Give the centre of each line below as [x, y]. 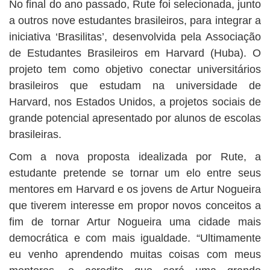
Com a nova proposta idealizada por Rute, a [135, 156]
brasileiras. [35, 134]
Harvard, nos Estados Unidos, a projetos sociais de [135, 102]
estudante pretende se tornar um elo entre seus [135, 173]
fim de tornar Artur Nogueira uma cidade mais [135, 221]
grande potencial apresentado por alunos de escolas [135, 118]
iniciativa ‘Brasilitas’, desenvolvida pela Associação [135, 36]
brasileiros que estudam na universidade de [135, 85]
